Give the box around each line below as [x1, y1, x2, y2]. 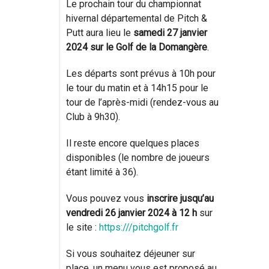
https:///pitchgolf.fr [99, 221, 178, 233]
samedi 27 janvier [131, 26, 207, 38]
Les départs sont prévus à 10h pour [66, 67, 216, 79]
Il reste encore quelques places [66, 137, 199, 149]
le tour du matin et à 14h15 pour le [66, 82, 208, 94]
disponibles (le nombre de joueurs [66, 151, 210, 163]
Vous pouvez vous [66, 192, 147, 204]
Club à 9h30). [66, 110, 120, 122]
